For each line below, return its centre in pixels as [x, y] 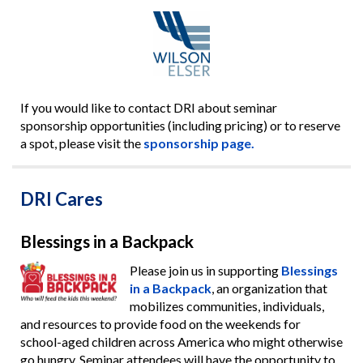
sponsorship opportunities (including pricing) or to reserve [180, 125]
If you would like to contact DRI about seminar [148, 107]
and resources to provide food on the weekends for [160, 323]
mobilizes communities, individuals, [226, 305]
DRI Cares [61, 199]
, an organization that [269, 288]
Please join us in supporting [205, 270]
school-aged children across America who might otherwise [181, 341]
